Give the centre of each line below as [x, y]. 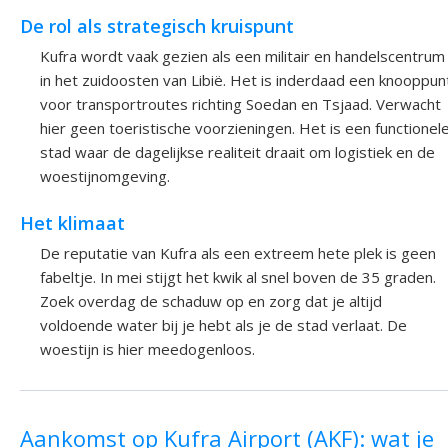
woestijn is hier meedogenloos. [147, 349]
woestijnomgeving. [105, 176]
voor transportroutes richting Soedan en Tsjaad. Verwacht [240, 104]
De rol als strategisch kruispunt [157, 26]
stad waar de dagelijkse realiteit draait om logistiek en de [237, 152]
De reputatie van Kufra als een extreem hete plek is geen [238, 253]
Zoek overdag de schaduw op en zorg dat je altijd [211, 301]
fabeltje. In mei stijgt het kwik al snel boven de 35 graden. [238, 277]
